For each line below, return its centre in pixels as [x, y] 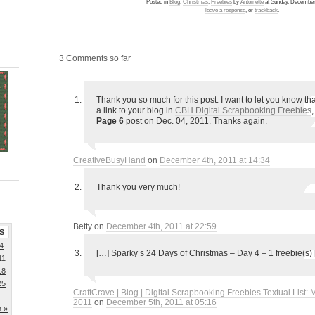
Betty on [90, 226]
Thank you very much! [138, 187]
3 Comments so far [95, 58]
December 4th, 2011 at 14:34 [215, 160]
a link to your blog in [136, 110]
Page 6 [110, 121]
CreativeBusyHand [109, 160]
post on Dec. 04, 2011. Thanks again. [195, 121]
